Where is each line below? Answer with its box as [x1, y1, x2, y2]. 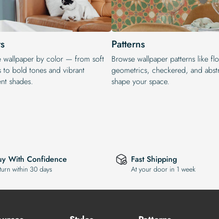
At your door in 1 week [131, 164, 196, 174]
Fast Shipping [131, 153, 177, 165]
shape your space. [111, 75, 170, 87]
